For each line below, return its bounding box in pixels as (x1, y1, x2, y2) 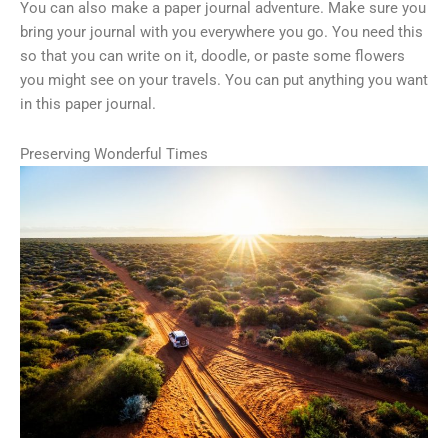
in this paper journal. (20, 95, 156, 114)
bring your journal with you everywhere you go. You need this (20, 23, 423, 42)
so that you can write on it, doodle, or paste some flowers (20, 47, 405, 66)
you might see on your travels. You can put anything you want (20, 71, 428, 90)
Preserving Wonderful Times (20, 144, 208, 163)
